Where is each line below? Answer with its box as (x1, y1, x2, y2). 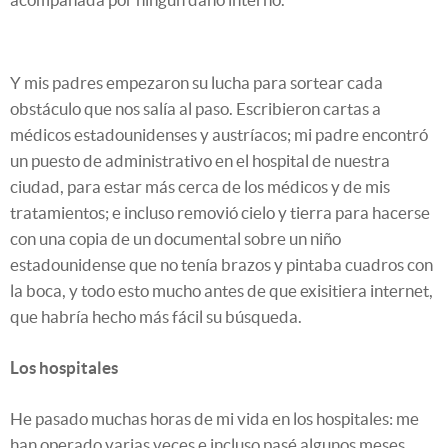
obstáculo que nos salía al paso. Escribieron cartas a (10, 99, 381, 119)
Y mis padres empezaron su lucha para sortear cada (10, 73, 383, 93)
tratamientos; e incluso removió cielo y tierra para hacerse (10, 203, 430, 223)
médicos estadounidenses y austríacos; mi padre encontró (10, 125, 428, 145)
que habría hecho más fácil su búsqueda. (10, 307, 302, 327)
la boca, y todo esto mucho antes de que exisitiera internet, (10, 281, 433, 301)
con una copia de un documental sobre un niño (10, 229, 341, 249)
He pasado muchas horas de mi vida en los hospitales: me (10, 409, 419, 429)
